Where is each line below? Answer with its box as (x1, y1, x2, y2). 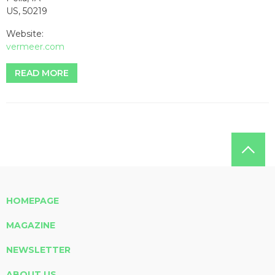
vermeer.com (6, 41, 64, 52)
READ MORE (15, 67, 69, 79)
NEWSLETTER (6, 244, 71, 255)
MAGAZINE (6, 219, 55, 231)
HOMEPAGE (6, 195, 59, 206)
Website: (6, 28, 44, 39)
